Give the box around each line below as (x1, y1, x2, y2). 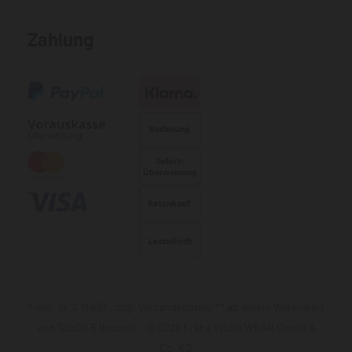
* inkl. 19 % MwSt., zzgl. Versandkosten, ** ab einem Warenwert (27, 300, 324, 314)
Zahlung (27, 27, 93, 50)
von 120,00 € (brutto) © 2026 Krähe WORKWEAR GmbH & (36, 321, 316, 335)
